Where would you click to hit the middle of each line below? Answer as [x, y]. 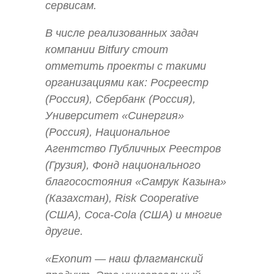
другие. [64, 231]
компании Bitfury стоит [107, 49]
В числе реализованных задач [122, 33]
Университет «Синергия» [115, 115]
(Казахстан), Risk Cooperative [122, 198]
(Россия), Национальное [108, 132]
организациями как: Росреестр [127, 82]
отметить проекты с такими [126, 66]
